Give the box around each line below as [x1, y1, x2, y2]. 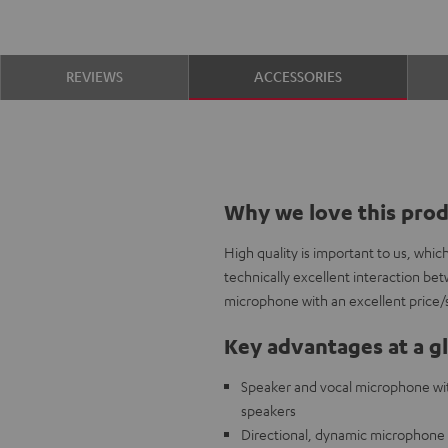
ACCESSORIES [254, 66, 343, 85]
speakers [241, 400, 296, 419]
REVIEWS [65, 66, 123, 85]
